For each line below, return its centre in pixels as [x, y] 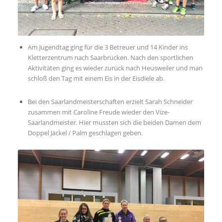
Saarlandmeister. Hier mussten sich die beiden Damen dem [114, 123]
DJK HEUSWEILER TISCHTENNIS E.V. [83, 71]
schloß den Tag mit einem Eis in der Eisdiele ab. [96, 79]
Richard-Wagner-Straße [51, 101]
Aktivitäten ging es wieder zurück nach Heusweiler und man [115, 68]
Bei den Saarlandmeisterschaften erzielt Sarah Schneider [110, 102]
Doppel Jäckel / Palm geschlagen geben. [85, 133]
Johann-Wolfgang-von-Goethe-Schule [71, 85]
